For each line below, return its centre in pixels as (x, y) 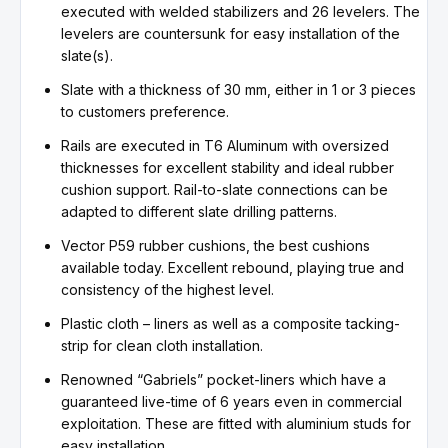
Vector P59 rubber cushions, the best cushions (215, 246)
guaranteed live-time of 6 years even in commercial (231, 402)
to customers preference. (145, 112)
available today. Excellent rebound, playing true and (232, 268)
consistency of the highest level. (167, 290)
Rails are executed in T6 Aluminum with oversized (225, 146)
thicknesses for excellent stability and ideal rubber (227, 168)
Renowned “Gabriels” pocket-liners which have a (223, 380)
